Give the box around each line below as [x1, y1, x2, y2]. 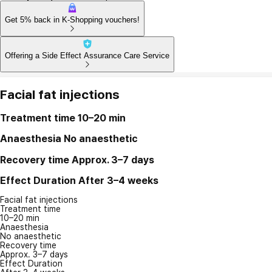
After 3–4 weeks [78, 174, 158, 186]
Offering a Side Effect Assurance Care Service [5, 50, 169, 60]
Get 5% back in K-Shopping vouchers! [5, 15, 140, 24]
